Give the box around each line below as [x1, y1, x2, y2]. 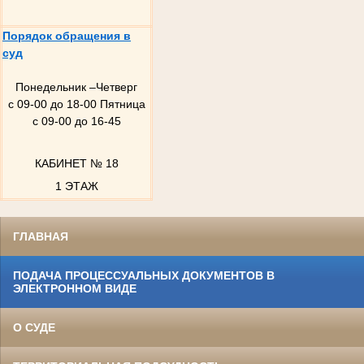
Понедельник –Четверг [15, 80, 137, 93]
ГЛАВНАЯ [13, 229, 68, 243]
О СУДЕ [13, 320, 55, 334]
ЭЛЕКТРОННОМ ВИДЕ [13, 281, 136, 295]
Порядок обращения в [2, 28, 131, 42]
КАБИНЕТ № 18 [34, 157, 119, 171]
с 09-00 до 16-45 [32, 114, 121, 128]
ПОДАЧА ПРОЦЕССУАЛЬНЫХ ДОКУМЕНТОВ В [13, 268, 275, 282]
